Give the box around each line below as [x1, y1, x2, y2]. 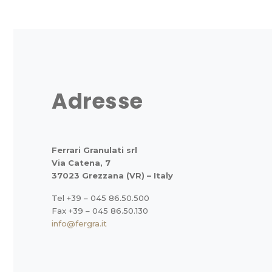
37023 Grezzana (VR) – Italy [52, 171, 173, 180]
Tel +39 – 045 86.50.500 [52, 193, 149, 203]
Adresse [52, 86, 143, 116]
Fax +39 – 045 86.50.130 [52, 206, 148, 216]
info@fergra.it [52, 219, 107, 228]
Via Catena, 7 [52, 158, 110, 168]
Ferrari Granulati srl [52, 145, 137, 155]
